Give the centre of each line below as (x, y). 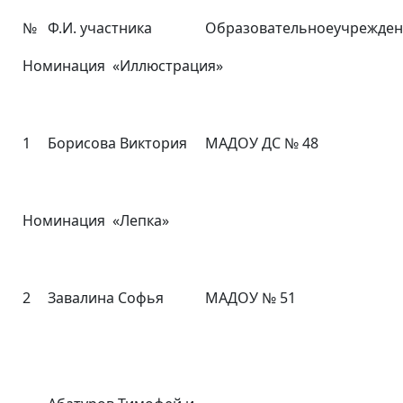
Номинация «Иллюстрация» (123, 66)
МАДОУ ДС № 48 (262, 143)
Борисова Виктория (117, 143)
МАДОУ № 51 (251, 298)
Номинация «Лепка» (96, 220)
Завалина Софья (106, 298)
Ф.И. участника (100, 28)
